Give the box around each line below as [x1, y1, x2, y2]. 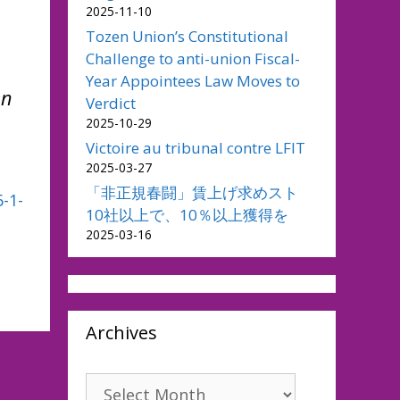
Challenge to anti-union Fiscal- [86, 48, 300, 69]
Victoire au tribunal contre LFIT [86, 137, 305, 158]
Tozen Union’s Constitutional [86, 26, 288, 46]
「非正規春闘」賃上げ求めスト [86, 182, 313, 203]
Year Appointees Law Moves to [86, 71, 300, 91]
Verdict [86, 93, 136, 113]
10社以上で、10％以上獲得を [86, 204, 288, 225]
